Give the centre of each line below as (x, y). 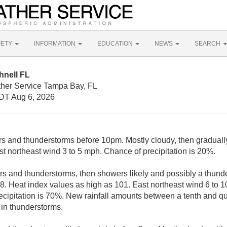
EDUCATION (116, 44)
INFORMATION (55, 44)
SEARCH (208, 44)
